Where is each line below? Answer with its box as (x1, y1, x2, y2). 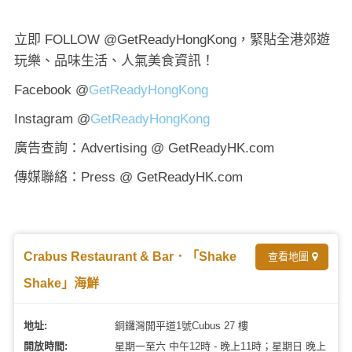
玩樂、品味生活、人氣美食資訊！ (14, 53, 214, 68)
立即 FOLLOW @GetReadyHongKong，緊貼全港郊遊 (14, 31, 330, 47)
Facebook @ (14, 82, 89, 97)
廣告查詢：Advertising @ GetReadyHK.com (14, 140, 274, 156)
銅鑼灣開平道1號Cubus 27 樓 (115, 319, 249, 332)
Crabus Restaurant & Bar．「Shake (24, 249, 236, 263)
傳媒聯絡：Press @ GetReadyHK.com (14, 169, 243, 185)
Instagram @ (14, 111, 90, 126)
